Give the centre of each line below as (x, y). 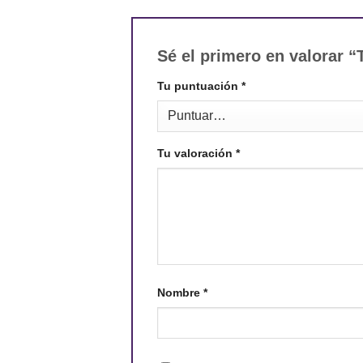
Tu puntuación (199, 85)
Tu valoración (196, 154)
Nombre (180, 293)
